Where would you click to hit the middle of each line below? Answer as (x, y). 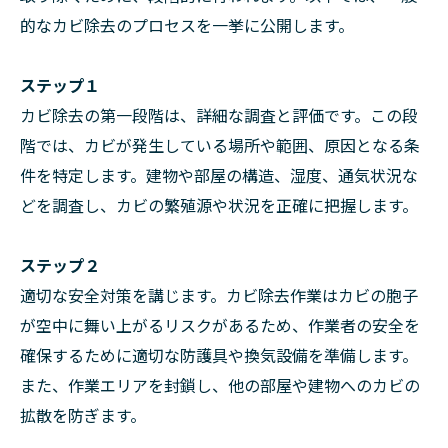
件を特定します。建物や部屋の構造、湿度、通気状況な (219, 175)
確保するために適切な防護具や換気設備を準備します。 (219, 355)
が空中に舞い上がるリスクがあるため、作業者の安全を (220, 325)
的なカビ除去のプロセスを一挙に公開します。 (187, 25)
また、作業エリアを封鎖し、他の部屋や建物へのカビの (220, 385)
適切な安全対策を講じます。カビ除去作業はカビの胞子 (219, 295)
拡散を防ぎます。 (83, 415)
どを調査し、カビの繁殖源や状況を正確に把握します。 (219, 205)
